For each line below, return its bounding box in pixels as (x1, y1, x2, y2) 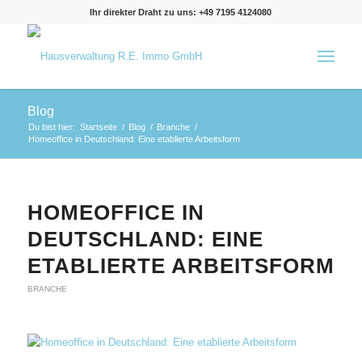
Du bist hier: (27, 122, 75, 132)
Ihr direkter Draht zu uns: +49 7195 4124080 (90, 7, 272, 17)
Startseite (79, 122, 117, 132)
